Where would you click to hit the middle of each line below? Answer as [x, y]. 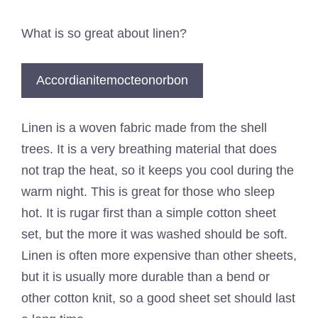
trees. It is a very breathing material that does [149, 149]
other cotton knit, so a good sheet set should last [158, 298]
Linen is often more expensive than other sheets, [159, 256]
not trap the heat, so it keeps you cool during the [158, 170]
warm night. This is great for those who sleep [148, 192]
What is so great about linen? [104, 33]
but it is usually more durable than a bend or [146, 277]
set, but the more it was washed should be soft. [154, 234]
